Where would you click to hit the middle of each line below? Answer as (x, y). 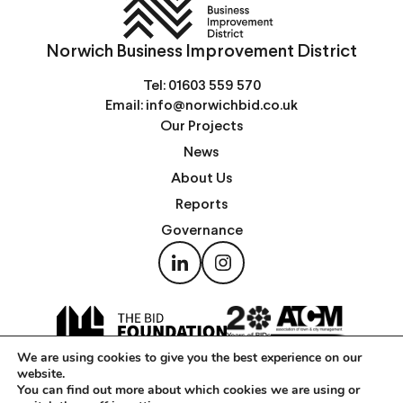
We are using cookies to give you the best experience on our (189, 358)
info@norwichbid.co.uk (222, 106)
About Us (201, 179)
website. (41, 374)
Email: (125, 106)
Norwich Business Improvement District (201, 51)
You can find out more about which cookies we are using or (188, 390)
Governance (201, 231)
